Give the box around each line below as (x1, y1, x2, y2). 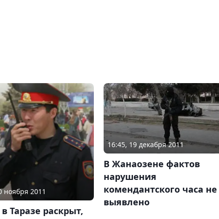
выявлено (103, 196, 150, 208)
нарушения (103, 171, 156, 183)
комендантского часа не (103, 183, 217, 196)
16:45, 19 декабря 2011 (107, 140, 184, 150)
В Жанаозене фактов (103, 158, 200, 170)
